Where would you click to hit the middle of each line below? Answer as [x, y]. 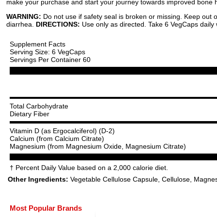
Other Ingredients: [39, 179]
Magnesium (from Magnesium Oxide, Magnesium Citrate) [98, 146]
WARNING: [24, 16]
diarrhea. [21, 24]
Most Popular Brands [46, 208]
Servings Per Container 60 [50, 60]
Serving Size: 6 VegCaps [47, 52]
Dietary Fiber [30, 114]
